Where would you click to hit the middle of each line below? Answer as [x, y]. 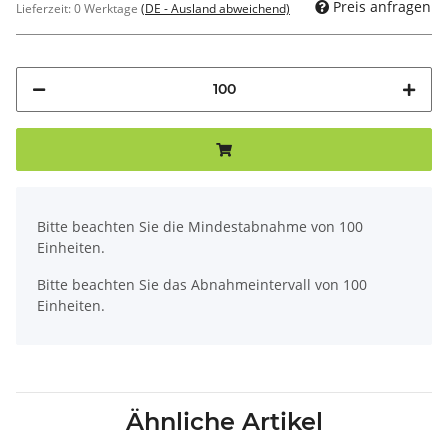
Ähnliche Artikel [224, 421]
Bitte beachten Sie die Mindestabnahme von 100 [200, 226]
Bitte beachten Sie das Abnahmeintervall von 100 [202, 284]
